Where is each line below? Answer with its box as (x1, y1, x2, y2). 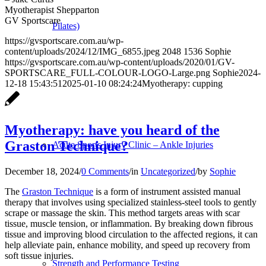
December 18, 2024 (5, 166, 79, 177)
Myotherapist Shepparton (5, 5, 99, 15)
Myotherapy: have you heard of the (5, 122, 220, 138)
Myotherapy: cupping (142, 78, 223, 89)
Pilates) (52, 21, 80, 31)
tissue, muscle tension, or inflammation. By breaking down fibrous (5, 218, 253, 229)
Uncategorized (141, 166, 195, 177)
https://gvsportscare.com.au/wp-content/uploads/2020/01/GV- (5, 57, 235, 68)
